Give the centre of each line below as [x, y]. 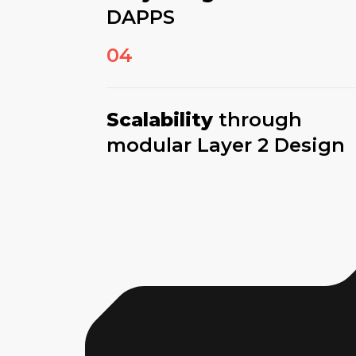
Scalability [163, 120]
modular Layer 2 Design [226, 145]
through [261, 120]
